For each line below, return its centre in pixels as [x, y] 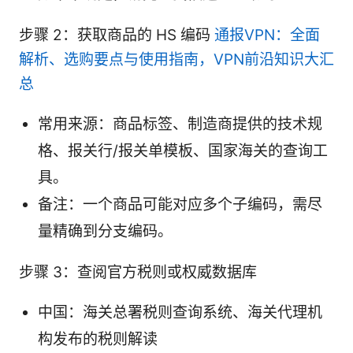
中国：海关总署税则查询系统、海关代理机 [180, 313]
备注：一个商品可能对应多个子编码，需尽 [180, 205]
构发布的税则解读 [98, 340]
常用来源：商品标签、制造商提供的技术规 [180, 124]
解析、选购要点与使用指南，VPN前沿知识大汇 [176, 60]
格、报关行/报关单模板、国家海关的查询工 [183, 151]
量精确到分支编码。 [105, 232]
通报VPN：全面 [267, 35]
